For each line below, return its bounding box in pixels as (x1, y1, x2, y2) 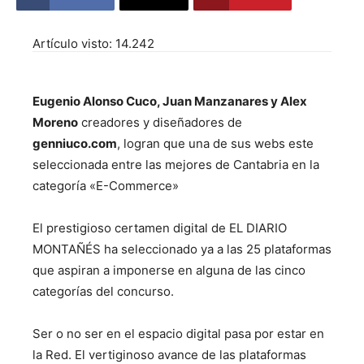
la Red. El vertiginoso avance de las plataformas (32, 347, 306, 362)
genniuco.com (32, 136, 117, 151)
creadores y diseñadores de (78, 115, 242, 130)
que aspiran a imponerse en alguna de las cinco (32, 262, 305, 278)
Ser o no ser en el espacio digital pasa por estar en (32, 326, 324, 341)
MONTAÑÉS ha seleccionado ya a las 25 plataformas (32, 241, 331, 257)
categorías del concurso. (32, 284, 174, 299)
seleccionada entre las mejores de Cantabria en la (32, 157, 319, 172)
